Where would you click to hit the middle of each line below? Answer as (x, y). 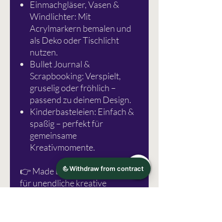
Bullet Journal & (60, 64)
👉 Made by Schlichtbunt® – (74, 171)
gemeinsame (53, 136)
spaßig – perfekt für (66, 124)
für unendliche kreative (63, 183)
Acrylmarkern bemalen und (81, 28)
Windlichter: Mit (60, 17)
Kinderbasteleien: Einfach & (82, 112)
